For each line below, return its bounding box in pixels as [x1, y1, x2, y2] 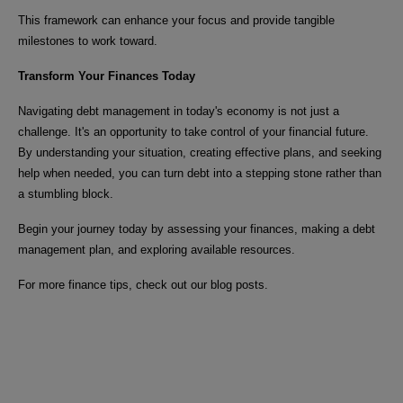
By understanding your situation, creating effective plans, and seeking [18, 145, 381, 159]
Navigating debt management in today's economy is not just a [18, 103, 339, 118]
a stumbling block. [18, 186, 113, 201]
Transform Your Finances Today [18, 68, 195, 83]
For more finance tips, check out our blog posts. [18, 277, 268, 291]
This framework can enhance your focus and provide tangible [18, 13, 335, 27]
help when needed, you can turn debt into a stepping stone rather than [18, 166, 381, 180]
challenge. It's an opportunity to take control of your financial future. [18, 124, 369, 139]
